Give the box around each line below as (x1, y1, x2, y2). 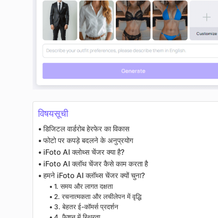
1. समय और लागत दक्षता (54, 182, 113, 191)
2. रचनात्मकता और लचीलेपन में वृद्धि (54, 193, 142, 201)
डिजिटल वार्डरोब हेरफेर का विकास (43, 124, 130, 134)
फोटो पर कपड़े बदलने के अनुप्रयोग (43, 136, 134, 145)
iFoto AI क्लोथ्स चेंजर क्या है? (43, 147, 125, 157)
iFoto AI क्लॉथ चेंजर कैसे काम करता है (43, 159, 148, 169)
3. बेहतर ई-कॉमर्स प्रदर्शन (54, 203, 118, 211)
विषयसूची (38, 108, 69, 120)
